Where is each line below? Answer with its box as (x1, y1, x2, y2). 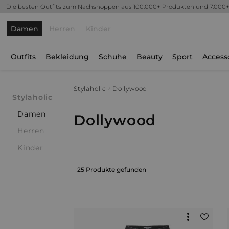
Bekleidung (45, 52, 89, 61)
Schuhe (99, 52, 127, 61)
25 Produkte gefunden (77, 165, 146, 173)
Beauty (136, 52, 163, 61)
